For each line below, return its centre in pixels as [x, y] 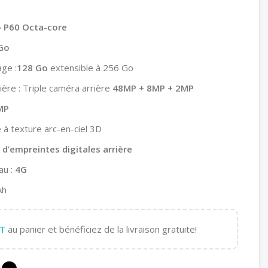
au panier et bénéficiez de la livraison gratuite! [101, 229]
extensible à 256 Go [91, 67]
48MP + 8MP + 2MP [153, 88]
